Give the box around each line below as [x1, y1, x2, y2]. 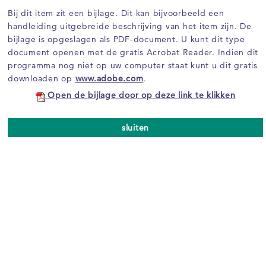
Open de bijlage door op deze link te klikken [45, 90, 236, 100]
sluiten [121, 122, 150, 133]
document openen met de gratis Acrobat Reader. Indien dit [8, 47, 258, 58]
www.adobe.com [75, 73, 144, 84]
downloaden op [8, 73, 75, 84]
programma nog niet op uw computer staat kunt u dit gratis [8, 60, 258, 71]
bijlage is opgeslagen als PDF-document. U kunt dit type [8, 34, 245, 45]
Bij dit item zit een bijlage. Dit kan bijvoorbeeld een [8, 8, 224, 18]
